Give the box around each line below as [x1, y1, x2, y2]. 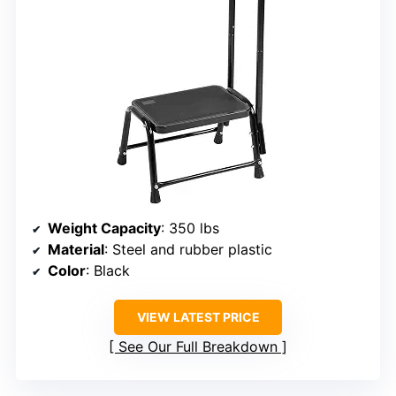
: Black [86, 262, 130, 280]
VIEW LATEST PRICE [136, 309, 260, 325]
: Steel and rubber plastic [104, 240, 272, 259]
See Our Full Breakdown [118, 338, 278, 356]
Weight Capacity [48, 219, 161, 238]
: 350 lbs [161, 219, 219, 238]
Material [48, 240, 104, 259]
